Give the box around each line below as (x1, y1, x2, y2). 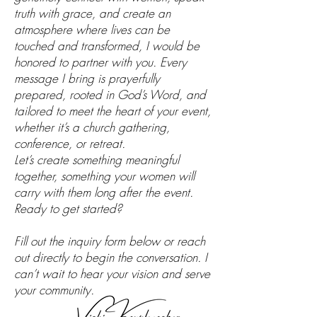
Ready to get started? (14, 200, 122, 217)
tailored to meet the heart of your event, (14, 102, 211, 119)
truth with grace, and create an (14, 4, 171, 21)
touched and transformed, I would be (14, 37, 200, 54)
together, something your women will (14, 167, 195, 184)
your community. (14, 281, 94, 298)
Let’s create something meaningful (14, 151, 179, 168)
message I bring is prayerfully (14, 69, 160, 86)
